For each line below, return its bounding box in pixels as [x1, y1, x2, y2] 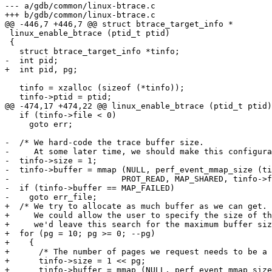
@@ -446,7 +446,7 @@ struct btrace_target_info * [5, 19, 233, 29]
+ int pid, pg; [5, 64, 78, 74]
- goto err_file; [5, 192, 97, 202]
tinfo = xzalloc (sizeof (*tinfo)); [5, 83, 185, 92]
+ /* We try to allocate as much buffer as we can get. [5, 201, 267, 211]
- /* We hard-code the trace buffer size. [5, 137, 204, 147]
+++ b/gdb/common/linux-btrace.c [5, 10, 155, 19]
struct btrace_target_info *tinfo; [5, 46, 180, 56]
